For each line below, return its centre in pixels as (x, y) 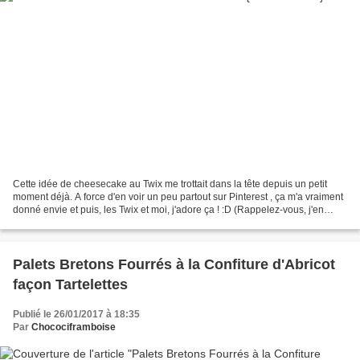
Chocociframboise (74, 327)
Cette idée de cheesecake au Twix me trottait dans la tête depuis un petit (170, 184)
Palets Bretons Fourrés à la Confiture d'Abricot (174, 265)
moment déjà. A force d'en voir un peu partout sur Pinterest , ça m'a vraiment (178, 197)
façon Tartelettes (70, 285)
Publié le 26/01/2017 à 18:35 (76, 315)
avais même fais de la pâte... (75, 223)
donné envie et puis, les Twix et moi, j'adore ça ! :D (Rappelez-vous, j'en (168, 210)
